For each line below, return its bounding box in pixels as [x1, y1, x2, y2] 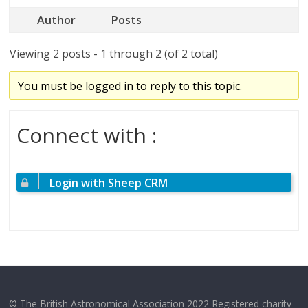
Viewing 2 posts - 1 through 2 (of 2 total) [10, 45, 219, 61]
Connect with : [16, 120, 157, 149]
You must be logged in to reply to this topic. [18, 78, 243, 93]
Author [37, 12, 76, 27]
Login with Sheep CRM [49, 175, 168, 190]
